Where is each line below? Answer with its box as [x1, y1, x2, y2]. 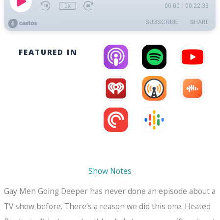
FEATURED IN [19, 47, 78, 57]
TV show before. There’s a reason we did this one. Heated [4, 201, 211, 212]
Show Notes [88, 165, 132, 176]
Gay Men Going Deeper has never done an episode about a [4, 186, 216, 196]
